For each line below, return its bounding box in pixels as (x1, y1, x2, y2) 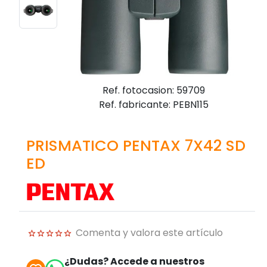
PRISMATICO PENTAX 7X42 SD (26, 134, 246, 156)
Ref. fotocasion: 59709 (102, 83, 205, 97)
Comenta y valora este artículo (76, 226, 223, 240)
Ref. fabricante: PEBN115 (98, 97, 209, 111)
